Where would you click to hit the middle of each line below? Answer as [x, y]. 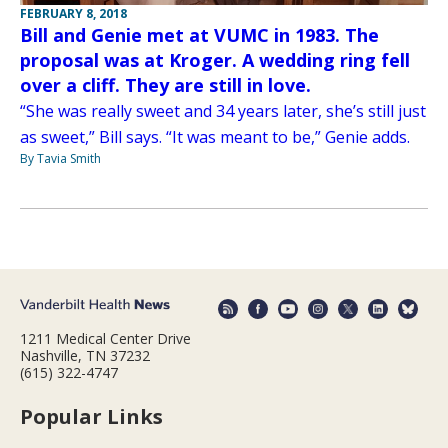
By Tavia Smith [60, 158]
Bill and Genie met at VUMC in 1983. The [199, 35]
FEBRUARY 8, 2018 [73, 13]
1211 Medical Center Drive [105, 339]
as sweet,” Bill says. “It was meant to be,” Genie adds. [215, 137]
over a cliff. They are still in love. [165, 85]
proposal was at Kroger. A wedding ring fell [215, 60]
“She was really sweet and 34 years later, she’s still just [223, 111]
